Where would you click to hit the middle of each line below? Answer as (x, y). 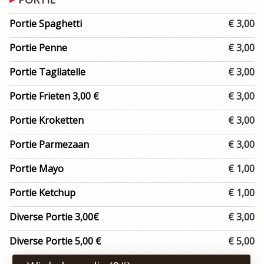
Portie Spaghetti (46, 24)
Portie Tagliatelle (47, 72)
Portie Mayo (37, 169)
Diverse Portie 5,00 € (55, 241)
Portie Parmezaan (49, 144)
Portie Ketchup (42, 193)
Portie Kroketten (47, 120)
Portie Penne (38, 48)
